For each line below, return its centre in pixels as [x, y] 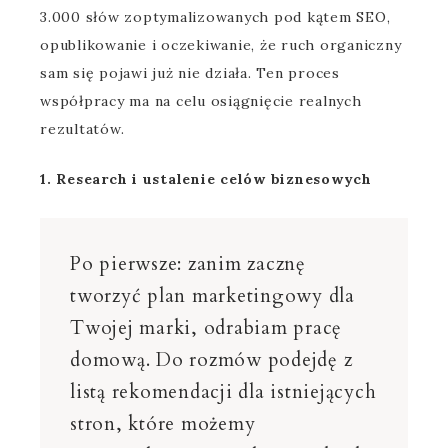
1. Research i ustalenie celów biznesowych [206, 179]
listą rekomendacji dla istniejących [223, 392]
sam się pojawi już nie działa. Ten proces [190, 73]
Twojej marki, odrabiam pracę [206, 328]
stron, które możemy [163, 424]
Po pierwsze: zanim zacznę [188, 264]
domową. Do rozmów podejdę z [211, 360]
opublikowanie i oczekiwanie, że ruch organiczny [221, 45]
